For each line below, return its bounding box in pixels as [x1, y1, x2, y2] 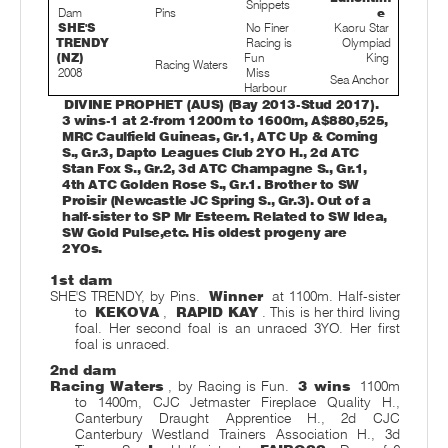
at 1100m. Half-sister [266, 287, 400, 304]
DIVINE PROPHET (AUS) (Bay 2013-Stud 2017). [63, 96, 379, 112]
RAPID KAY [175, 303, 258, 320]
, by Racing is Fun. [168, 377, 295, 394]
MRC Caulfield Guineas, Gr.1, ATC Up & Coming [61, 128, 378, 144]
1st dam [50, 271, 113, 288]
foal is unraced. [74, 335, 170, 352]
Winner [208, 287, 263, 304]
